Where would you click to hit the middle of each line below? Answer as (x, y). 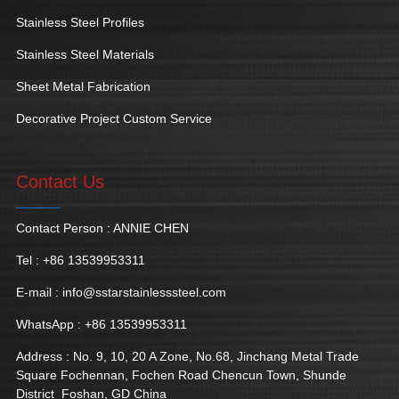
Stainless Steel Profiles (80, 22)
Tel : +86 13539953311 (80, 260)
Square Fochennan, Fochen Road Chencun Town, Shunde (181, 375)
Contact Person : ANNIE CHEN (102, 228)
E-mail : (39, 292)
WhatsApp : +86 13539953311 (101, 324)
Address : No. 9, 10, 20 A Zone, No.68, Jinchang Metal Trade (187, 356)
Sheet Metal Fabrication (83, 86)
